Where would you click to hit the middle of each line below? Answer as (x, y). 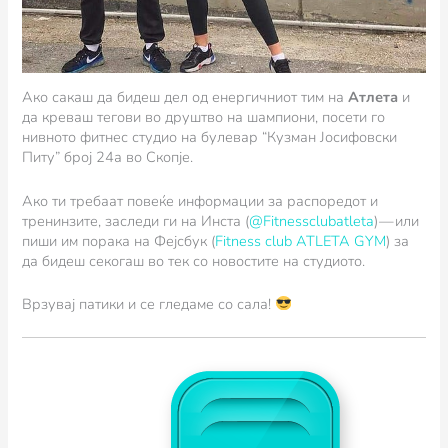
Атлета (373, 97)
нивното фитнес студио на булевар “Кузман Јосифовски (210, 137)
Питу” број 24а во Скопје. (108, 157)
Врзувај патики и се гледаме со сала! (149, 303)
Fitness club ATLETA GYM (301, 240)
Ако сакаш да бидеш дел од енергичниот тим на (185, 97)
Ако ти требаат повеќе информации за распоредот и (200, 200)
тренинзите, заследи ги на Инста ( (136, 220)
